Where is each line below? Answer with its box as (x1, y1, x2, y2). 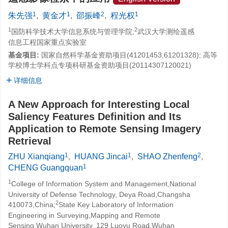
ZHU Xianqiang (8, 152, 65, 161)
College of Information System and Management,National (11, 180, 196, 188)
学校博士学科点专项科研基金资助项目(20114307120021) (8, 61, 191, 69)
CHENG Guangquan (8, 163, 83, 172)
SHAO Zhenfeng (137, 152, 197, 161)
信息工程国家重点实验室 (8, 38, 87, 46)
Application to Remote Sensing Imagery (8, 123, 201, 134)
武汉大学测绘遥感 (137, 27, 194, 36)
